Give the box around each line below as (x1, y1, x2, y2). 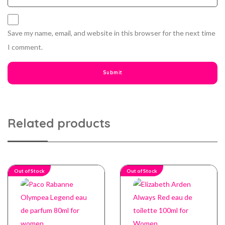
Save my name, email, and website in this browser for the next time (8, 28, 215, 37)
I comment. (8, 42, 43, 51)
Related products (8, 115, 110, 131)
